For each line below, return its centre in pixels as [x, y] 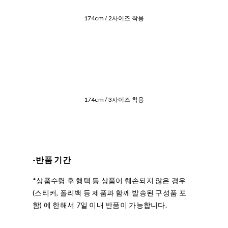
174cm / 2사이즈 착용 [114, 18]
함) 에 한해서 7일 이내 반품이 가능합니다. [100, 205]
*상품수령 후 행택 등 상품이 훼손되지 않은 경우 [109, 180]
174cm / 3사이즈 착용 [114, 99]
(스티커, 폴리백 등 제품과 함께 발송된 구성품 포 [109, 192]
